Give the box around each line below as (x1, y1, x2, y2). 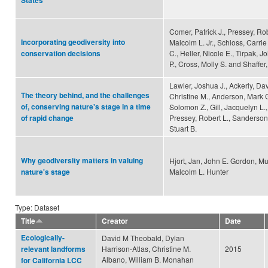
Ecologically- (21, 233, 65, 243)
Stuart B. (169, 123, 197, 134)
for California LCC (21, 255, 82, 266)
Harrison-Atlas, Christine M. (102, 243, 191, 254)
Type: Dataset (15, 202, 59, 213)
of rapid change (21, 113, 74, 124)
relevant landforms (21, 244, 86, 255)
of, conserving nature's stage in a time (21, 102, 151, 112)
